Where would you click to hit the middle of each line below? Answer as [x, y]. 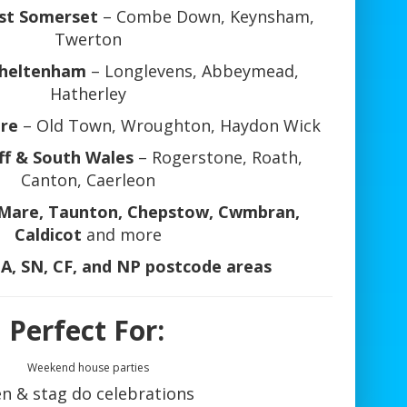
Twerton [88, 40]
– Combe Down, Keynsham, [206, 17]
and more [121, 235]
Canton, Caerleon [88, 180]
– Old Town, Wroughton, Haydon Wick [169, 126]
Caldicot [48, 235]
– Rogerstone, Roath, [218, 158]
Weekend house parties [88, 368]
